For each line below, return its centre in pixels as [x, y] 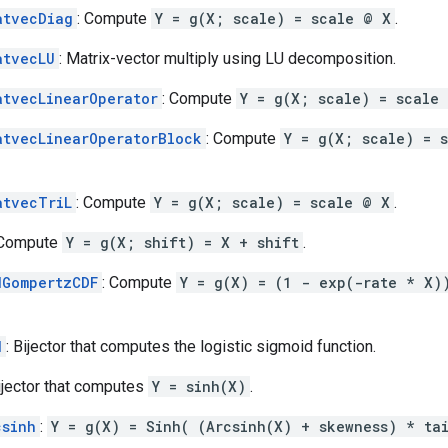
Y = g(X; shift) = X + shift [182, 242]
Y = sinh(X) [199, 386]
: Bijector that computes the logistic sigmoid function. [191, 346]
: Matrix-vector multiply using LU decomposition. [227, 58]
